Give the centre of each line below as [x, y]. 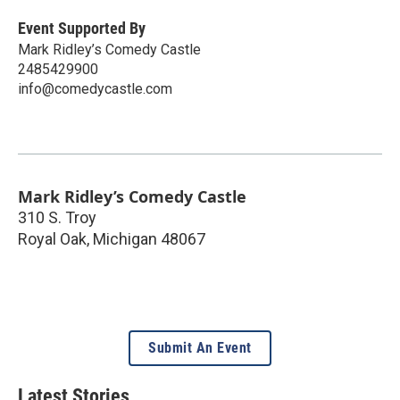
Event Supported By [82, 28]
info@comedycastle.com [95, 88]
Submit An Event [200, 347]
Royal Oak [52, 238]
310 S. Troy [57, 217]
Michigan [125, 238]
